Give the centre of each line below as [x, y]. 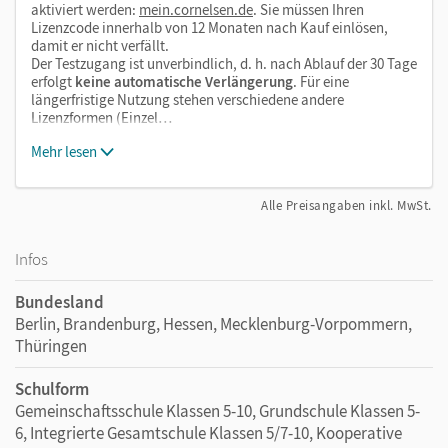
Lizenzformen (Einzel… [101, 117]
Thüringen [51, 345]
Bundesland [59, 301]
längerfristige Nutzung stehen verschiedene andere [187, 99]
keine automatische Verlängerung [182, 81]
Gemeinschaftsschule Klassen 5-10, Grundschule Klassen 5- [217, 410]
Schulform [52, 388]
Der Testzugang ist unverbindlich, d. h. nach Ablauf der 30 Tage [224, 63]
